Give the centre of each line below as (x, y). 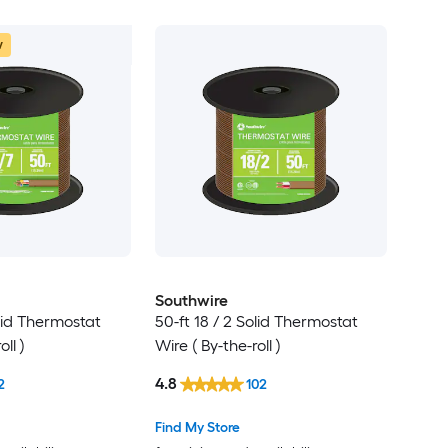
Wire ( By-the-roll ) (217, 345)
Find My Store (197, 427)
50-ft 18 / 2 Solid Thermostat (256, 321)
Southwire (191, 300)
